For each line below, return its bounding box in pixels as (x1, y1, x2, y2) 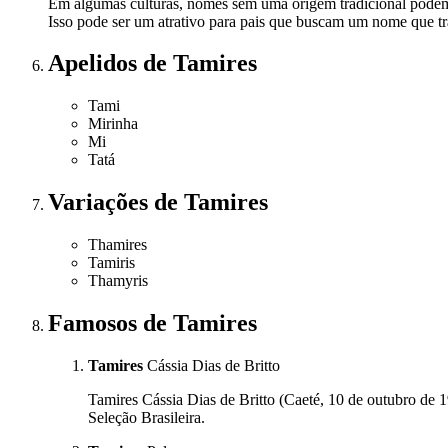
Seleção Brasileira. (88, 408, 205, 426)
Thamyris (88, 272, 148, 290)
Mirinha (88, 115, 138, 133)
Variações (48, 189, 154, 216)
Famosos (48, 310, 143, 337)
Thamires (88, 236, 147, 254)
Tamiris (88, 254, 135, 272)
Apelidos (48, 50, 143, 77)
